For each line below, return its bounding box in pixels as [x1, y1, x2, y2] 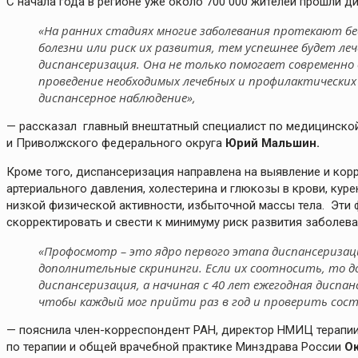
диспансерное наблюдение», [38, 89, 196, 106]
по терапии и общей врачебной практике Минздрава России [6, 340, 344, 355]
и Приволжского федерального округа [6, 136, 225, 151]
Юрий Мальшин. [225, 136, 320, 151]
